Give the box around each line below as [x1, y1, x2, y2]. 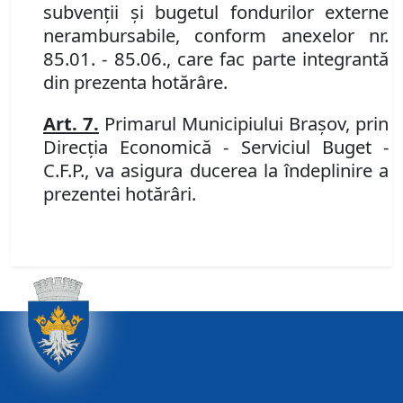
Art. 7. [43, 111, 99, 137]
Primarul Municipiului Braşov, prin [99, 111, 389, 137]
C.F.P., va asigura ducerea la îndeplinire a [43, 157, 389, 184]
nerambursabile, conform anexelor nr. [43, 22, 389, 49]
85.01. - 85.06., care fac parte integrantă [43, 46, 389, 72]
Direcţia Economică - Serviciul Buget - [43, 134, 389, 160]
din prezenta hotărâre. [43, 69, 228, 95]
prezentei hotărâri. [43, 181, 196, 207]
